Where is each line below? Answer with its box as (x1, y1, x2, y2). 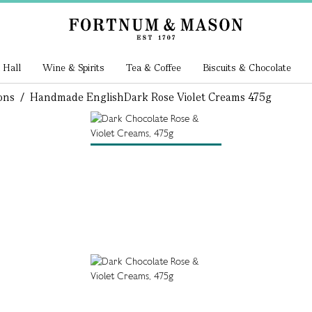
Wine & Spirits (42, 61, 105, 74)
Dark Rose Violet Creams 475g (123, 90, 272, 104)
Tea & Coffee (125, 61, 181, 74)
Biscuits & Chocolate (202, 61, 291, 74)
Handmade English (29, 90, 124, 104)
